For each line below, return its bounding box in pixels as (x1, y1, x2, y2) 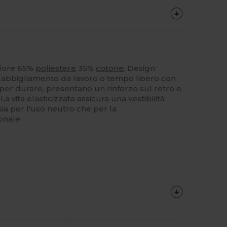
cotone (96, 63, 124, 73)
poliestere (35, 63, 77, 73)
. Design (124, 63, 156, 73)
